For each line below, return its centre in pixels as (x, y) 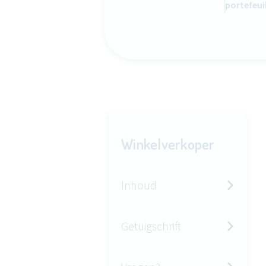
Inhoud (139, 185)
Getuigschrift (151, 226)
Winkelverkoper (168, 144)
